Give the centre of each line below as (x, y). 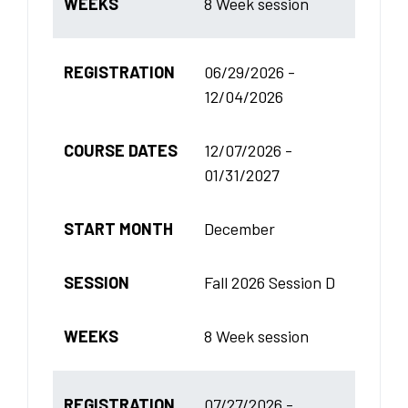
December (240, 228)
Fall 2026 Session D (270, 282)
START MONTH (118, 228)
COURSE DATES (121, 150)
